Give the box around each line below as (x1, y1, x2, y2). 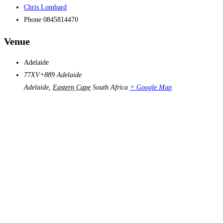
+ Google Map (130, 84, 172, 92)
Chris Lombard (24, 3, 67, 11)
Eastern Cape (53, 84, 91, 92)
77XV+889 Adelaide (24, 71, 82, 79)
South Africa (93, 84, 128, 92)
